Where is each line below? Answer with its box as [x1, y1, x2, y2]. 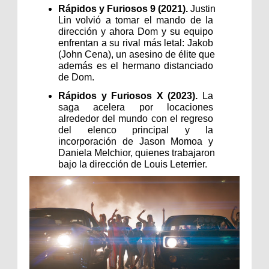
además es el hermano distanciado [58, 60, 213, 71]
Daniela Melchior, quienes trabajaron [58, 147, 215, 158]
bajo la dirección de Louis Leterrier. [58, 159, 207, 169]
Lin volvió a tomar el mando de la [58, 14, 213, 25]
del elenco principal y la [58, 124, 213, 135]
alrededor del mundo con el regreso [58, 113, 213, 124]
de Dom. [58, 71, 94, 82]
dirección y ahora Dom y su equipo [58, 26, 213, 37]
